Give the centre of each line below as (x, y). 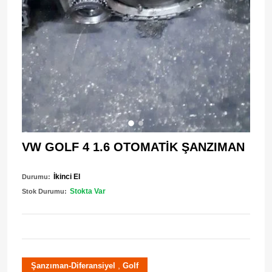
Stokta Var (88, 192)
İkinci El (67, 177)
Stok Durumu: (44, 192)
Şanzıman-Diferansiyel (73, 266)
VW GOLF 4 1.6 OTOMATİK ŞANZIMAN (133, 147)
